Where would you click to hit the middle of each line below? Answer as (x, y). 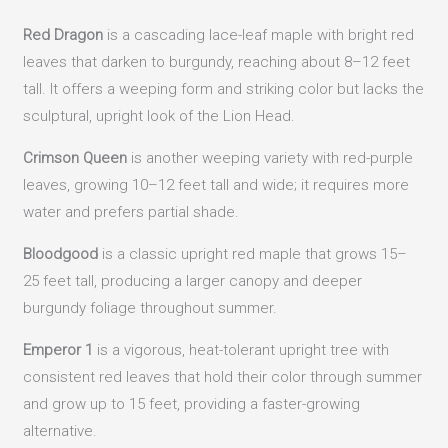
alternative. (60, 430)
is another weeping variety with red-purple (270, 157)
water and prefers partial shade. (131, 211)
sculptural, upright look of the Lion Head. (159, 115)
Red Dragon (63, 34)
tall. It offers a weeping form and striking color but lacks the (224, 88)
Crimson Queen (75, 157)
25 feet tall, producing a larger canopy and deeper (193, 280)
